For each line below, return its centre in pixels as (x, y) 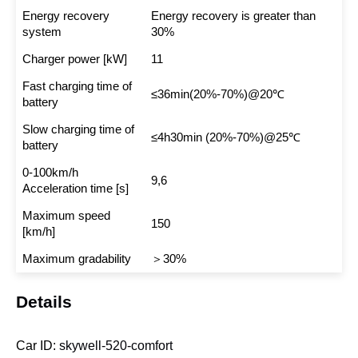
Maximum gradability (76, 259)
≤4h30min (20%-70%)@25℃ (225, 137)
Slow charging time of (78, 129)
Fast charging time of (77, 86)
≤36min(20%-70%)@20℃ (217, 94)
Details (44, 302)
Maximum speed (66, 216)
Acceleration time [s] (75, 189)
